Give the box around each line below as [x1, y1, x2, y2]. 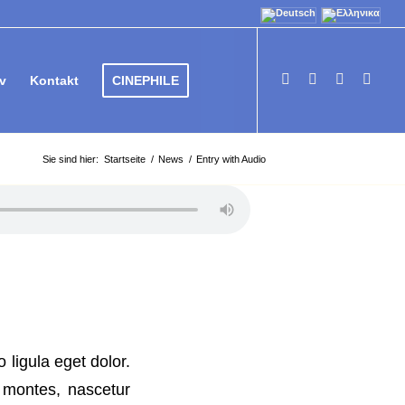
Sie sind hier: [42, 154, 99, 165]
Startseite [104, 154, 146, 165]
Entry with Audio [196, 154, 267, 165]
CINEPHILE [112, 73, 180, 88]
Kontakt [30, 73, 80, 88]
